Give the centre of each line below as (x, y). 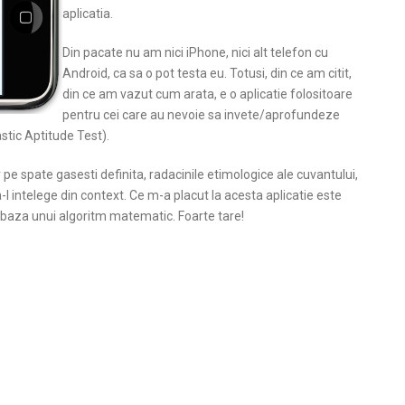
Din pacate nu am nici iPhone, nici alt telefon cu (195, 52)
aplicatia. (88, 14)
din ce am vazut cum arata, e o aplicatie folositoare (207, 94)
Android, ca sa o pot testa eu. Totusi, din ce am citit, (207, 73)
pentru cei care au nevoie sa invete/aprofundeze (201, 115)
